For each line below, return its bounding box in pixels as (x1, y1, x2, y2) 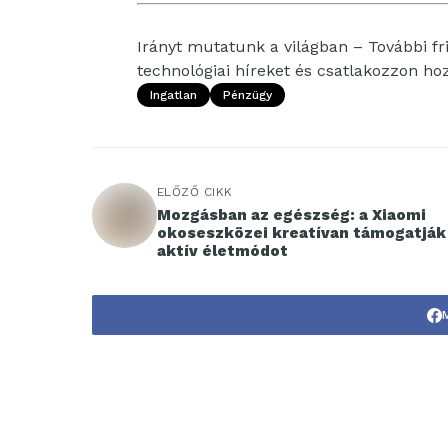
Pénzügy (223, 88, 272, 102)
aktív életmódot (157, 242, 288, 260)
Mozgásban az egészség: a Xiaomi (157, 206, 426, 224)
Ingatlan (150, 88, 197, 102)
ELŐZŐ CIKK (157, 185, 233, 199)
